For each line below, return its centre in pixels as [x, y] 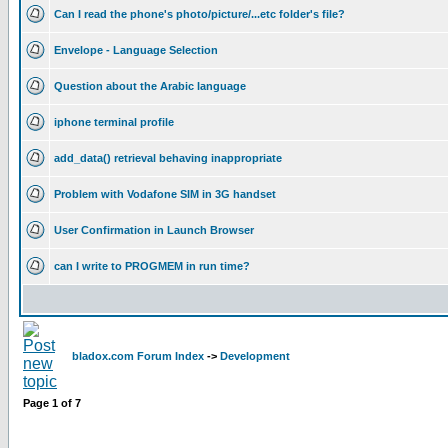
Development [255, 356]
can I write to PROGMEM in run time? [152, 266]
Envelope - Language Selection [136, 50]
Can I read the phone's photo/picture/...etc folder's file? [199, 14]
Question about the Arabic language [150, 86]
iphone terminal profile [114, 122]
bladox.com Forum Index [138, 356]
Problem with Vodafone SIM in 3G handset [165, 194]
